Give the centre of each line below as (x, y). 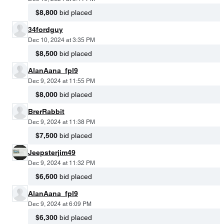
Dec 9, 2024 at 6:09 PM (60, 204)
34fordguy (45, 30)
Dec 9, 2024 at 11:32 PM (61, 163)
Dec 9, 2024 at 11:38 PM (61, 122)
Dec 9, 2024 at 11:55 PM (61, 81)
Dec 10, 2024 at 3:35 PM (61, 40)
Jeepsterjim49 (52, 153)
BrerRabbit (46, 112)
